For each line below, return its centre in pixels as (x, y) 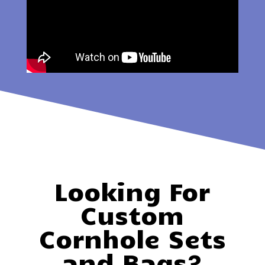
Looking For (132, 190)
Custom (132, 214)
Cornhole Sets (132, 238)
